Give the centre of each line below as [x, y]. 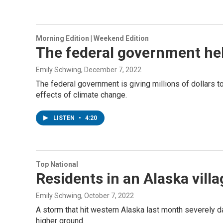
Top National [57, 164]
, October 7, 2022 [108, 196]
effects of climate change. [81, 95]
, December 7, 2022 [111, 70]
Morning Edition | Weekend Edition [92, 38]
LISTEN [65, 118]
